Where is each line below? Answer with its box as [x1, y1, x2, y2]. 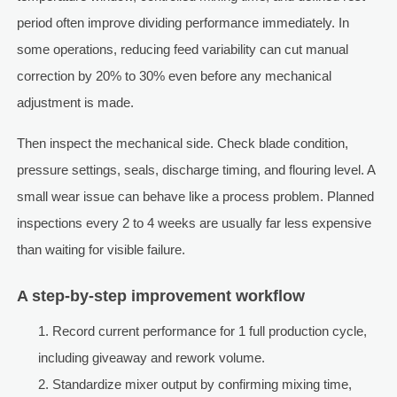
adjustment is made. [16, 95, 134, 111]
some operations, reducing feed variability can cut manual [16, 42, 348, 58]
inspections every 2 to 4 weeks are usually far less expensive [16, 215, 371, 231]
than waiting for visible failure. [16, 242, 185, 258]
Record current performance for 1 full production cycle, [51, 323, 367, 339]
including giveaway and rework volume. [37, 350, 265, 366]
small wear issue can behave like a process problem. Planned [16, 189, 374, 205]
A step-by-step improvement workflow [16, 287, 305, 306]
